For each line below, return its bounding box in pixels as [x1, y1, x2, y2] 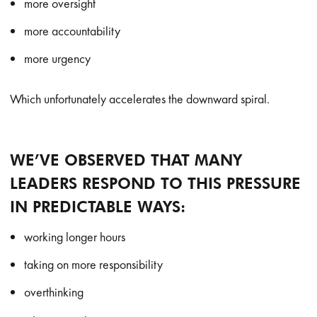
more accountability [24, 23, 121, 39]
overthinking [24, 284, 84, 300]
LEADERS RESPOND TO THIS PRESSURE [10, 174, 301, 192]
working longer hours [24, 229, 126, 245]
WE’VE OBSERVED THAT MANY [10, 151, 243, 169]
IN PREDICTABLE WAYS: [10, 197, 186, 216]
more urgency [24, 50, 91, 67]
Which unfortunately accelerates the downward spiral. [10, 91, 270, 107]
